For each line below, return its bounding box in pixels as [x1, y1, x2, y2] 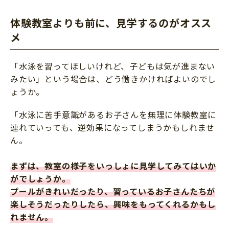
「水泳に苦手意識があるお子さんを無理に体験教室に [10, 108, 217, 121]
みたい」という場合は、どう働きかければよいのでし [10, 73, 217, 85]
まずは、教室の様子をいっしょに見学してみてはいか [10, 159, 217, 172]
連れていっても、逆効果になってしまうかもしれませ [10, 121, 215, 134]
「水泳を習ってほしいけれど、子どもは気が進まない [10, 60, 216, 73]
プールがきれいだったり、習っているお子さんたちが [10, 185, 216, 198]
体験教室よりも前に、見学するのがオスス [10, 15, 212, 31]
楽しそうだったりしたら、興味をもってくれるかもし [10, 198, 216, 211]
